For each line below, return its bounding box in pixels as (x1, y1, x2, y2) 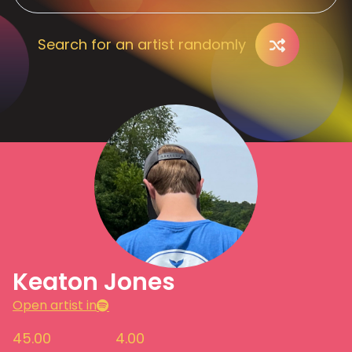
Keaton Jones (13, 266, 175, 299)
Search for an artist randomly (38, 35, 246, 54)
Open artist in (13, 296, 97, 314)
